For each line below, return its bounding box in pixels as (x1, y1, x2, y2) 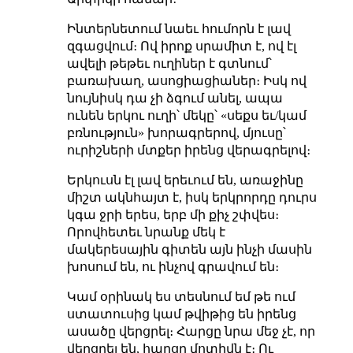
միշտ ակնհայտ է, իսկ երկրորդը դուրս (66, 190, 317, 204)
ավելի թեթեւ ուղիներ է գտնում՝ (66, 56, 272, 70)
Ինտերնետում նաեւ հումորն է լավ (66, 21, 291, 35)
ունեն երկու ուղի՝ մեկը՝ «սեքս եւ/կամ (66, 108, 307, 122)
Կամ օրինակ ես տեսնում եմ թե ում (66, 289, 295, 303)
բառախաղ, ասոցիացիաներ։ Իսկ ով (66, 73, 307, 87)
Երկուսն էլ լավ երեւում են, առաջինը (66, 173, 303, 187)
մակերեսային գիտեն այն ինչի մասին (66, 242, 312, 256)
